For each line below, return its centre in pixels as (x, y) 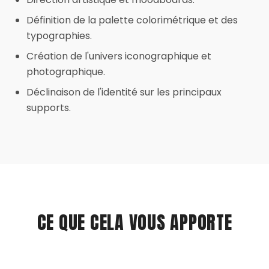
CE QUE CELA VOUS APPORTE (134, 222)
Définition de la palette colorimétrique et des (132, 20)
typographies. (59, 36)
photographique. (66, 72)
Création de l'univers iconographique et (119, 56)
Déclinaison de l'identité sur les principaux (124, 92)
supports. (49, 108)
